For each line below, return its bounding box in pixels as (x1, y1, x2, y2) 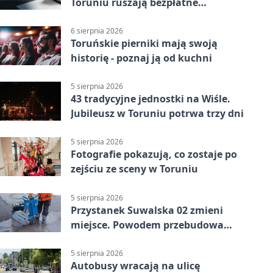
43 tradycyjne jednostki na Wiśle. (71, 92, 230, 106)
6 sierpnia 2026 (71, 25, 123, 36)
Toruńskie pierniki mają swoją (71, 36, 218, 50)
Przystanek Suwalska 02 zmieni (71, 203, 223, 217)
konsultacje (71, 10, 128, 24)
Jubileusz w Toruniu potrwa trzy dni (71, 107, 244, 121)
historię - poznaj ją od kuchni (71, 51, 212, 65)
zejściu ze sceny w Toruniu (71, 162, 198, 176)
